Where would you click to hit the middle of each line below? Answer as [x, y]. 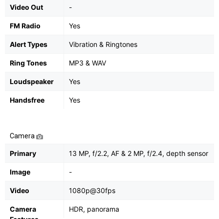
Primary [23, 153]
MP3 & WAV [88, 63]
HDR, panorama [94, 209]
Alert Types [29, 44]
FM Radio [25, 26]
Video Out [26, 7]
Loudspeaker [32, 82]
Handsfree [27, 100]
